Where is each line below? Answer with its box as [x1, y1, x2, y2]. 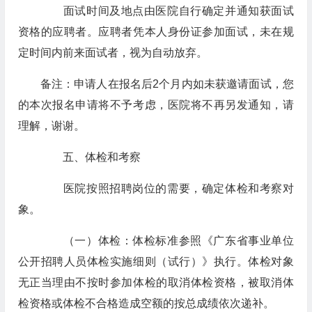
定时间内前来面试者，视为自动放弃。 [17, 47, 208, 58]
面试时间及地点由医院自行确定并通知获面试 [40, 5, 294, 17]
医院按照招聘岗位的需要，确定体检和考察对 [40, 182, 294, 194]
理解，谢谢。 [17, 120, 85, 132]
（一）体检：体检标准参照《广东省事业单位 [40, 235, 294, 247]
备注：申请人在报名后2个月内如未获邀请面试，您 [40, 78, 294, 90]
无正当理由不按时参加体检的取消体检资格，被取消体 [17, 276, 294, 288]
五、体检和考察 [40, 151, 141, 163]
